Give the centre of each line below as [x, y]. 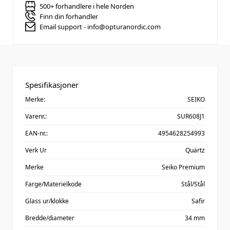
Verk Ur [36, 150]
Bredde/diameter [50, 218]
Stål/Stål [193, 184]
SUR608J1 [191, 116]
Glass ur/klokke [47, 201]
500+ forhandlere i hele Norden [87, 6]
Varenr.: [36, 116]
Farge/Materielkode [53, 184]
